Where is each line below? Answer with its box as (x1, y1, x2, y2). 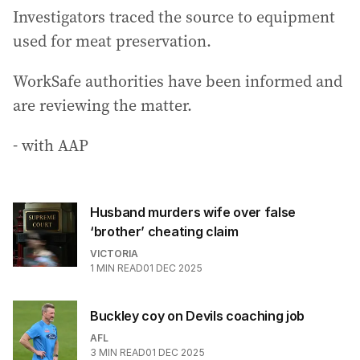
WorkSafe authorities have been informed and (13, 70, 342, 92)
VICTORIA (90, 247, 138, 260)
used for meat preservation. (13, 30, 211, 52)
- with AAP (13, 134, 88, 157)
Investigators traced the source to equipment (13, 6, 335, 28)
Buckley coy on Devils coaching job (90, 308, 305, 324)
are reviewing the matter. (13, 94, 192, 117)
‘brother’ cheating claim (90, 223, 239, 239)
